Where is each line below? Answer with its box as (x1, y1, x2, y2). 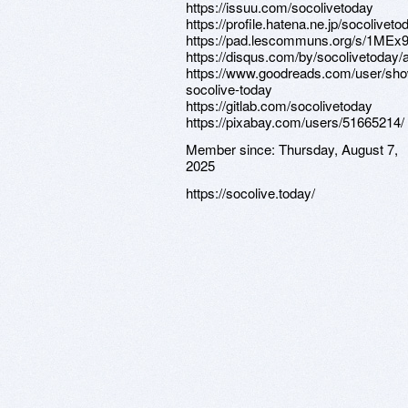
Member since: (186, 139, 279, 158)
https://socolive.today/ (186, 183, 315, 202)
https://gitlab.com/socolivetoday (186, 96, 372, 115)
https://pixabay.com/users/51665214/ (186, 112, 404, 131)
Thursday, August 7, (279, 139, 398, 158)
